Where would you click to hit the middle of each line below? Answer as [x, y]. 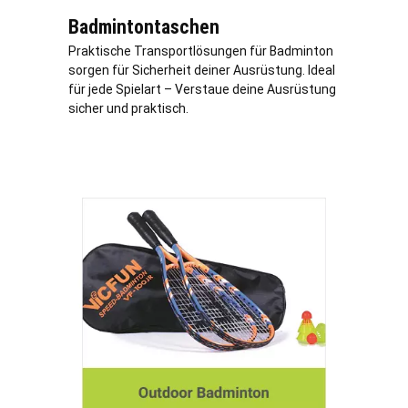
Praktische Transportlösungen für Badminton [201, 51]
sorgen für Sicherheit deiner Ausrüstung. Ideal [202, 71]
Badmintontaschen [144, 27]
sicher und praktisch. [128, 109]
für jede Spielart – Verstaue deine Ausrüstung [202, 90]
